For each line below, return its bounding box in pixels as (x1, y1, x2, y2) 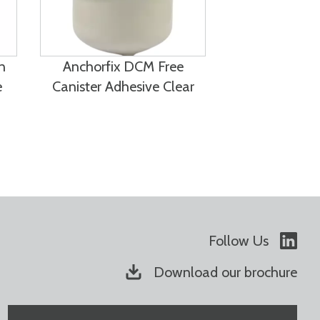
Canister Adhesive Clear (51, 78, 194, 95)
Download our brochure (153, 264, 297, 281)
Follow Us (209, 232, 269, 249)
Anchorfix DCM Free (62, 58, 184, 75)
